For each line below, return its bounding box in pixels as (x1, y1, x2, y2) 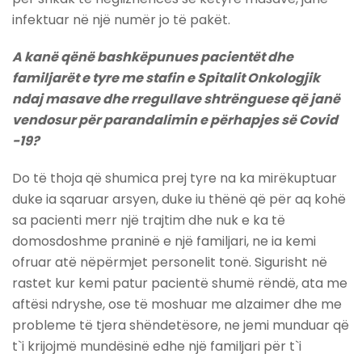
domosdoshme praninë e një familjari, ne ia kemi (12, 232, 316, 251)
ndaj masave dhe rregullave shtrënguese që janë (12, 90, 340, 109)
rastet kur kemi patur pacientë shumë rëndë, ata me (12, 274, 347, 293)
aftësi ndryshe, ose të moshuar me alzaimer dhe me (12, 295, 342, 314)
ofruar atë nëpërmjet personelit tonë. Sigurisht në (12, 253, 327, 272)
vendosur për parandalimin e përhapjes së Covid (12, 111, 338, 130)
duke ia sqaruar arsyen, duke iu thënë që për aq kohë (12, 190, 346, 209)
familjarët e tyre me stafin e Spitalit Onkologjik (12, 69, 320, 88)
